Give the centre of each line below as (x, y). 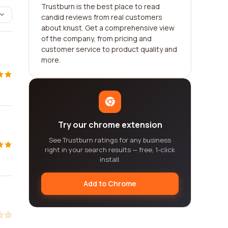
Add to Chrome (110, 183)
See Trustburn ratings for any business (110, 140)
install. (110, 159)
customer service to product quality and (109, 49)
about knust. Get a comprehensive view (108, 28)
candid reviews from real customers (102, 17)
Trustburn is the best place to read (101, 6)
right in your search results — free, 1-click (110, 150)
